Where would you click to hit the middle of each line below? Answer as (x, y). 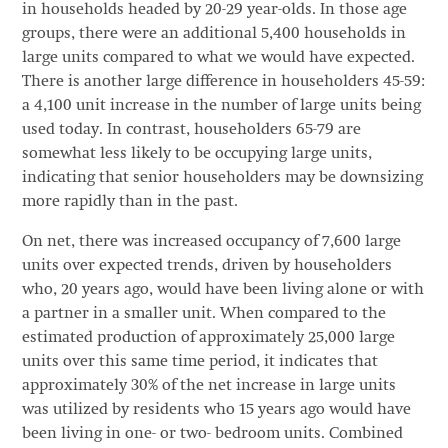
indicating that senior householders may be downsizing (222, 177)
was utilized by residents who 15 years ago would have (216, 409)
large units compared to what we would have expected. (218, 57)
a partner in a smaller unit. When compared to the (203, 313)
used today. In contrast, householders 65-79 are (191, 129)
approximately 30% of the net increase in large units (208, 385)
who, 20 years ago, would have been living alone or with (222, 289)
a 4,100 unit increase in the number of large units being (221, 105)
